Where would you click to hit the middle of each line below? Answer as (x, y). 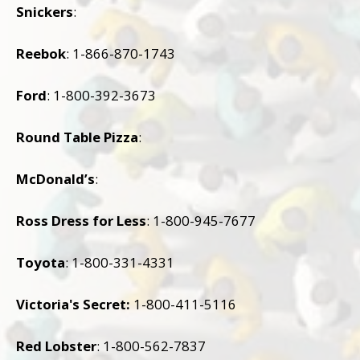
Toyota (41, 262)
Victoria (43, 304)
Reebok (41, 53)
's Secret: (100, 304)
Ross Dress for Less (81, 220)
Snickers (45, 11)
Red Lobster (56, 346)
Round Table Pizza (77, 137)
